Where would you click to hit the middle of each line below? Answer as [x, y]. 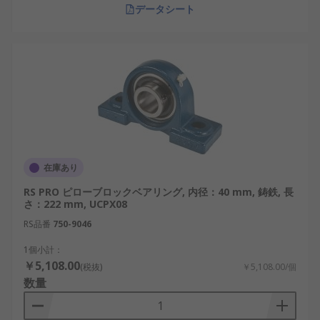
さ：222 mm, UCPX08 [75, 204]
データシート [165, 9]
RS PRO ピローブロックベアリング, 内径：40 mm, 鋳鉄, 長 [159, 192]
